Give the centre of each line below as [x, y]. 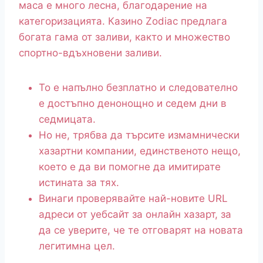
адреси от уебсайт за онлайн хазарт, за [135, 215]
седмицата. [67, 119]
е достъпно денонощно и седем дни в [133, 104]
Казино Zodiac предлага [168, 21]
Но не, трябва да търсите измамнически [139, 135]
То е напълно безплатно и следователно [138, 88]
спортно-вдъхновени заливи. [90, 53]
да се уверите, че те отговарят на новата [141, 230]
